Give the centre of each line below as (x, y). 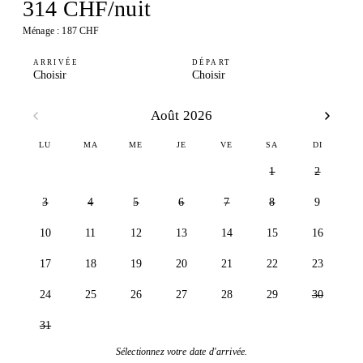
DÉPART (211, 63)
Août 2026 (181, 115)
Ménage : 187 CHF (61, 30)
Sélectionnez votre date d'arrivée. (181, 351)
